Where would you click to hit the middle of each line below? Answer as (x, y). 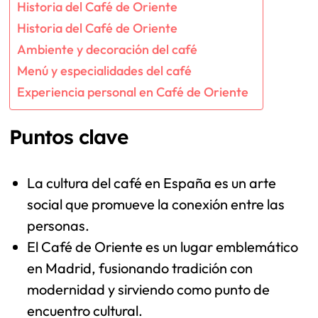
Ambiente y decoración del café (107, 50)
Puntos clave (68, 137)
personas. (59, 226)
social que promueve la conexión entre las (156, 204)
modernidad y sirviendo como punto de (149, 290)
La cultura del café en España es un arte (152, 183)
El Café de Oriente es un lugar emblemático (163, 247)
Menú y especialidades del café (104, 71)
